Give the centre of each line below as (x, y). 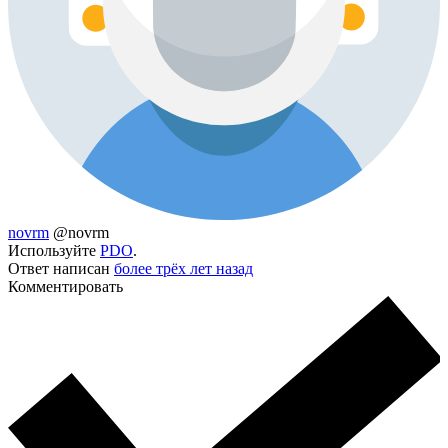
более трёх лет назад (183, 268)
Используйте (54, 250)
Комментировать (65, 286)
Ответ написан (61, 268)
